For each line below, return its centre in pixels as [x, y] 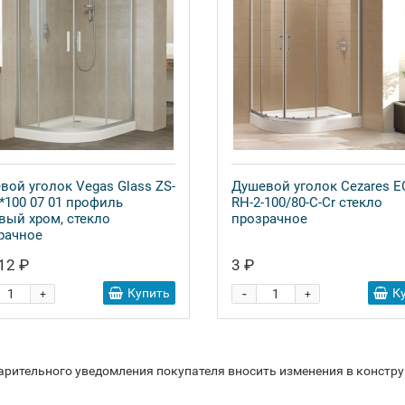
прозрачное [269, 219]
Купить [149, 293]
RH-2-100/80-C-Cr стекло [307, 202]
